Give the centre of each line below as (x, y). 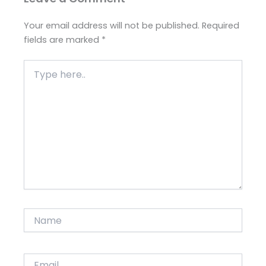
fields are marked (63, 40)
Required (221, 26)
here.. (35, 77)
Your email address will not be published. (112, 26)
